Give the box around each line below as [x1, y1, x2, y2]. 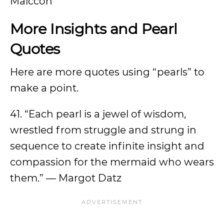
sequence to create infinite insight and [10, 140, 204, 152]
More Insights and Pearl [10, 20, 177, 37]
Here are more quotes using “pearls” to [10, 66, 204, 78]
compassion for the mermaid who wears [10, 156, 214, 168]
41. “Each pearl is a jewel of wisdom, [10, 108, 186, 120]
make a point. [10, 82, 78, 94]
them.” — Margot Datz [10, 172, 121, 184]
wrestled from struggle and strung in [10, 124, 196, 136]
